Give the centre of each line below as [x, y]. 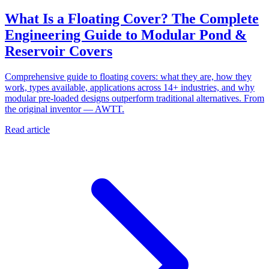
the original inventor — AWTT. [65, 109]
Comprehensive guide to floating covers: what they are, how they [128, 76]
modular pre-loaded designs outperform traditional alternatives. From [134, 98]
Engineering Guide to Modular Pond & [126, 35]
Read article [27, 129]
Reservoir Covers [59, 51]
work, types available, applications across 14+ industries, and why [130, 87]
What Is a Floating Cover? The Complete [132, 18]
